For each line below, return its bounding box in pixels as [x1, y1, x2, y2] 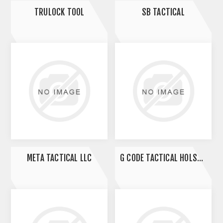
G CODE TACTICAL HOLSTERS [197, 153, 204, 164]
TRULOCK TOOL [34, 6, 85, 17]
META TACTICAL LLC [26, 153, 92, 164]
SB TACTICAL [141, 6, 185, 17]
